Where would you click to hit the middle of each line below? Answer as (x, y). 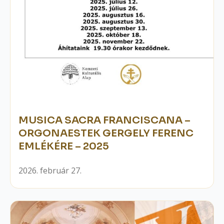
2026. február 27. (50, 170)
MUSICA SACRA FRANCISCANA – (104, 120)
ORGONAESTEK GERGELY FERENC (106, 133)
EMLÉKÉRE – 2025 (64, 146)
